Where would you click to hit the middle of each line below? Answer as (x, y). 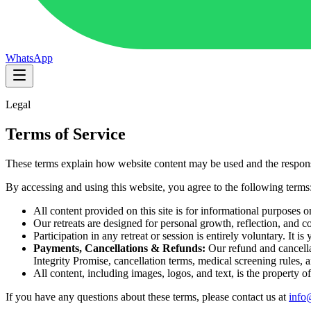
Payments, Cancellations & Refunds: (119, 248)
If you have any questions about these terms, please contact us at (147, 296)
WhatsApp (29, 58)
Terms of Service (66, 134)
